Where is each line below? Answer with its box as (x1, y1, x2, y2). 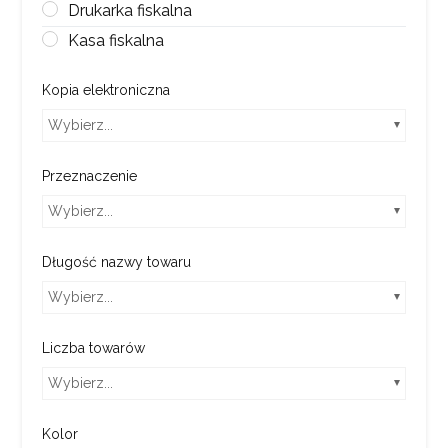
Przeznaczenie (42, 167, 138, 184)
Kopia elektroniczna (42, 81, 171, 98)
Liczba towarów (42, 339, 146, 356)
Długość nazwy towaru (42, 253, 192, 270)
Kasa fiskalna (68, 30, 165, 50)
